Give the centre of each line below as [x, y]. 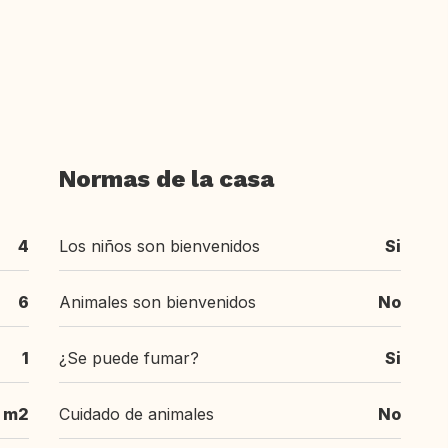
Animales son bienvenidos [157, 302]
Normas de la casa [166, 179]
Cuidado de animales [136, 414]
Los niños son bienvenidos [159, 246]
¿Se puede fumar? [129, 358]
